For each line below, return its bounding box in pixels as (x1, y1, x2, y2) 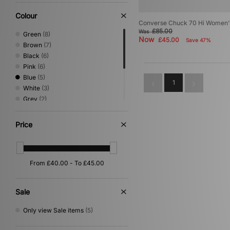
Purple (23, 138, 42, 146)
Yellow (23, 117, 42, 124)
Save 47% (186, 37, 211, 44)
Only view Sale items (23, 206, 84, 214)
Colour (15, 11, 37, 20)
